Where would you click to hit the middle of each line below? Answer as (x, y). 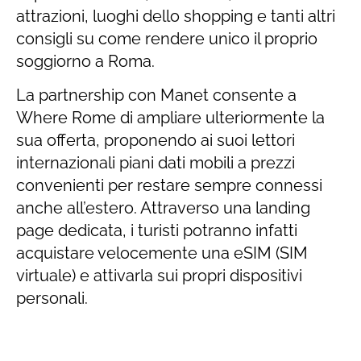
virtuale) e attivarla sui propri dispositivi (159, 276)
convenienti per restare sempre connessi (169, 186)
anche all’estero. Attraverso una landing (163, 208)
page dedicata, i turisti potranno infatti (157, 231)
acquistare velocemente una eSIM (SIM (162, 253)
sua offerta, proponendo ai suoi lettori (156, 141)
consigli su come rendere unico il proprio (167, 38)
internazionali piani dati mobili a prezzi (156, 163)
